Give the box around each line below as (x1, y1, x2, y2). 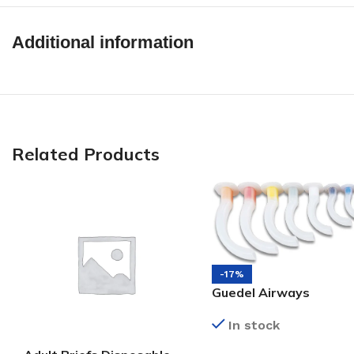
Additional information (12, 32, 194, 52)
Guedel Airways (212, 284, 310, 301)
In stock (228, 318, 280, 333)
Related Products (12, 142, 160, 165)
